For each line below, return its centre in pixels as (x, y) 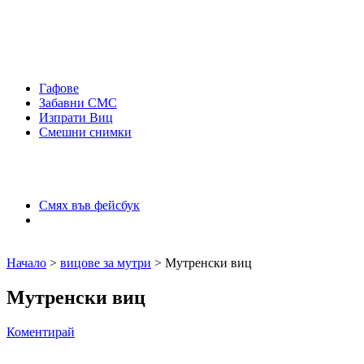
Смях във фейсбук (89, 205)
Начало (26, 262)
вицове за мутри (106, 262)
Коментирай (41, 331)
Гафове (59, 88)
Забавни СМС (78, 102)
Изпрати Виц (76, 117)
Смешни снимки (85, 132)
